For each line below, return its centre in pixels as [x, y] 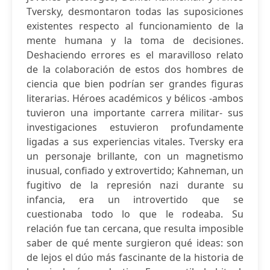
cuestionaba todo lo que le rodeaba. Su [135, 214]
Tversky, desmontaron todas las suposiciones [135, 11]
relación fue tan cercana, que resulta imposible [135, 228]
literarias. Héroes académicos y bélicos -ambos [135, 98]
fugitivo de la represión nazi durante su [135, 185]
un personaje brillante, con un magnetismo [135, 156]
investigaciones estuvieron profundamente [135, 127]
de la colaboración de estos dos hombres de [135, 69]
